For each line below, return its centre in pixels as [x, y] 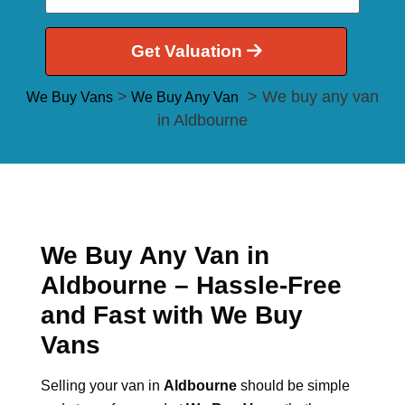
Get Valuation [188, 51]
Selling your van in [102, 385]
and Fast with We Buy [172, 315]
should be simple [293, 385]
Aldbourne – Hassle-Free [191, 285]
